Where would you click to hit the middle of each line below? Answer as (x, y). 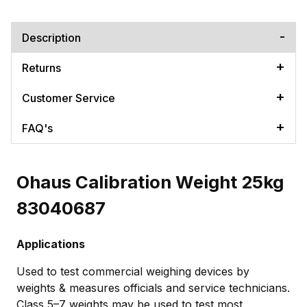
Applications (51, 244)
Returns (41, 67)
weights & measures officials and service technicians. (153, 288)
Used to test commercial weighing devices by (133, 272)
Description (51, 37)
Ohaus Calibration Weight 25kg (150, 182)
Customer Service (69, 98)
